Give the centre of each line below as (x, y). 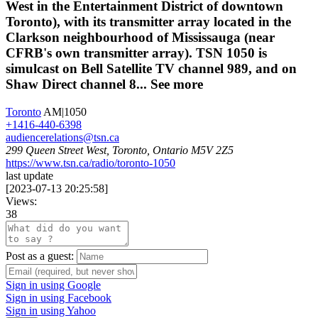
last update (29, 176)
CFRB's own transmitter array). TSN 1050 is (136, 53)
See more (177, 84)
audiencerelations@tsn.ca (62, 138)
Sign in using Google (53, 285)
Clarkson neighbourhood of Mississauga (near (140, 38)
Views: (21, 202)
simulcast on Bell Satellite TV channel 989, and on (151, 69)
